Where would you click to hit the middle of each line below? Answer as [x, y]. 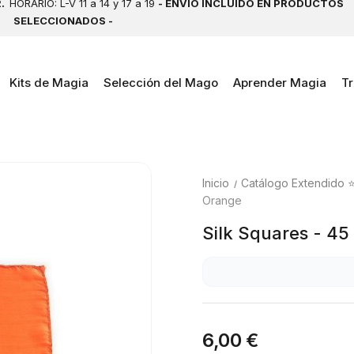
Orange [222, 200]
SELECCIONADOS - [64, 21]
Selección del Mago [160, 83]
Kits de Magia [49, 83]
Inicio [216, 183]
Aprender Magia [279, 83]
